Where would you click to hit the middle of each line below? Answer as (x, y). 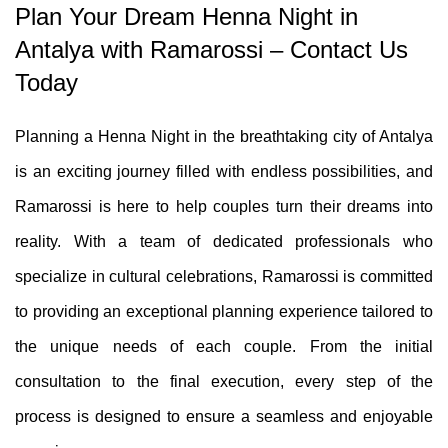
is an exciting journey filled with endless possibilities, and (224, 171)
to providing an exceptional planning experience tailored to (224, 311)
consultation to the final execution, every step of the (224, 381)
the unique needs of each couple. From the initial (224, 346)
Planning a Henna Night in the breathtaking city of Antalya (224, 136)
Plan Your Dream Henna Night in (186, 16)
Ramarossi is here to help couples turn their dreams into (224, 206)
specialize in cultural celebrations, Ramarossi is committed (224, 276)
